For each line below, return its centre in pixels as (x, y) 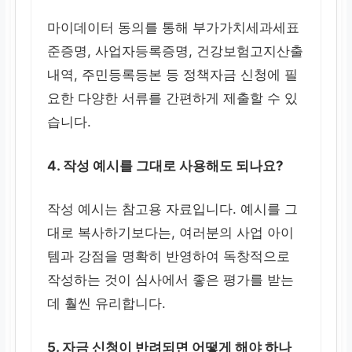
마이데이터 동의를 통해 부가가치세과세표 (174, 28)
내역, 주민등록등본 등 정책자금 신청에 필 (173, 75)
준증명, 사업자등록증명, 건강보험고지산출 (176, 51)
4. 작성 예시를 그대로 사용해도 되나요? (166, 165)
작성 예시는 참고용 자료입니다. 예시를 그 (173, 209)
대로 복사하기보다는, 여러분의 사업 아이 (171, 233)
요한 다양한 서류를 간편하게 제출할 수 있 (173, 99)
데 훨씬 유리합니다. (107, 304)
